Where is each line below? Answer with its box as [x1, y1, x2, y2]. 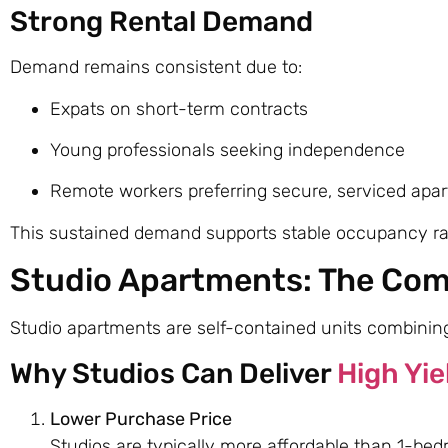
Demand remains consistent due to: [10, 56, 302, 79]
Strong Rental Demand [10, 5, 313, 39]
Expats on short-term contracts [50, 97, 308, 120]
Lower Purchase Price [50, 407, 232, 430]
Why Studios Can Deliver [10, 356, 337, 390]
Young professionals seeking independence [50, 138, 405, 161]
